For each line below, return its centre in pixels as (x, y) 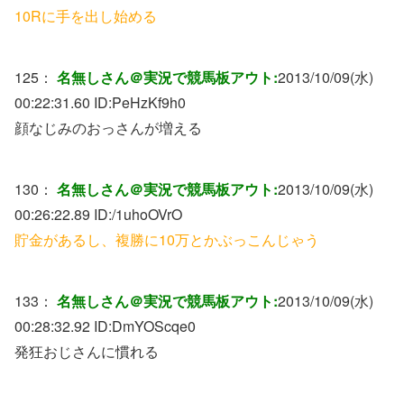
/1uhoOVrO (147, 214)
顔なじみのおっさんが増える (108, 127)
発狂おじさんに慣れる (87, 351)
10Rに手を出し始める (86, 15)
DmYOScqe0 (154, 326)
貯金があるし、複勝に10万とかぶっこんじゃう (167, 239)
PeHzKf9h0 (149, 102)
